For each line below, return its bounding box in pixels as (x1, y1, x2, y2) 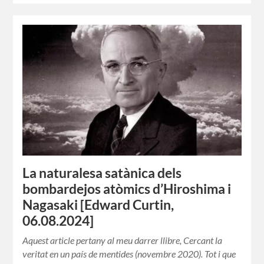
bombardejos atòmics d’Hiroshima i (22, 180, 232, 197)
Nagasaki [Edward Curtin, (22, 196, 174, 213)
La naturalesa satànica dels (22, 164, 182, 181)
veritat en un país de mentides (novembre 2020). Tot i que (22, 247, 236, 259)
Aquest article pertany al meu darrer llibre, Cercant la (22, 234, 223, 246)
